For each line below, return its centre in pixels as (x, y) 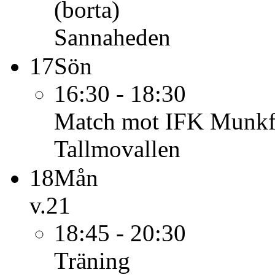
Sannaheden (112, 37)
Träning (92, 261)
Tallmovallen (117, 149)
